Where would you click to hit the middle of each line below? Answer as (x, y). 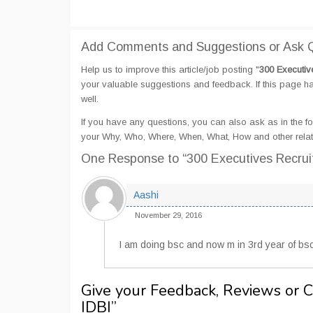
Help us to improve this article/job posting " (170, 70)
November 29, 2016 (168, 215)
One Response (124, 159)
